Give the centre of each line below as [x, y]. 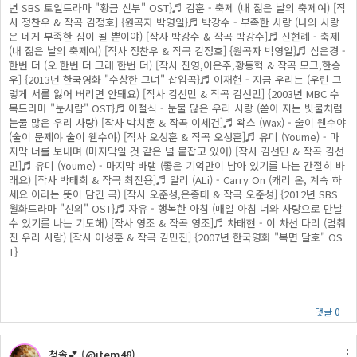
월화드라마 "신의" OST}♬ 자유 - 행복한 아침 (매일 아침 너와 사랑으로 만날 [176, 208]
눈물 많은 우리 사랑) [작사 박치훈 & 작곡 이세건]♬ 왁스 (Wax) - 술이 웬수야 [177, 122]
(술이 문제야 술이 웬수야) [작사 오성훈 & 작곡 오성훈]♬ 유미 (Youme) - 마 [174, 137]
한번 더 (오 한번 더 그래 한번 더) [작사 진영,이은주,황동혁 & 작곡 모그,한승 [175, 65]
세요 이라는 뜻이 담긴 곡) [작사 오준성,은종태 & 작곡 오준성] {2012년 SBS [173, 194]
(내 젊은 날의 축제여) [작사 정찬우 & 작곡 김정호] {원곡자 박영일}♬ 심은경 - [177, 51]
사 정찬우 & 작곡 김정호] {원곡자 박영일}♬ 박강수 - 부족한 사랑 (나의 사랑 [174, 22]
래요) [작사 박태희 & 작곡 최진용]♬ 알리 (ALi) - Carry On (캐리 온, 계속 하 [175, 180]
